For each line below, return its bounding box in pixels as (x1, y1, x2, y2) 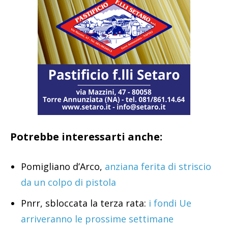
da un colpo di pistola (21, 176, 116, 189)
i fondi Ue (146, 197, 191, 210)
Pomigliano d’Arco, (21, 160, 105, 173)
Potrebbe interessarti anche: (10, 130, 162, 144)
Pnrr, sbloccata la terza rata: (21, 197, 146, 210)
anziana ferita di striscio (105, 160, 211, 173)
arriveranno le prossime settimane (21, 213, 174, 225)
